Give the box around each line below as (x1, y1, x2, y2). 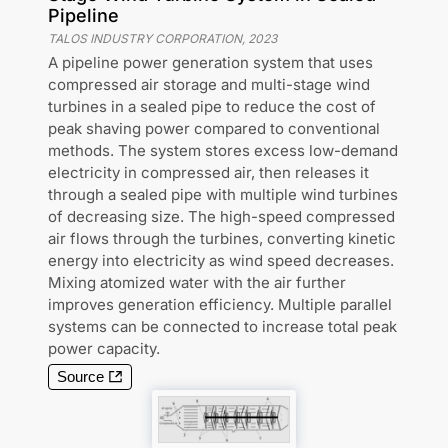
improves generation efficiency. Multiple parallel (48, 295, 392, 315)
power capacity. (48, 339, 160, 359)
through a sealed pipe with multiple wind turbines (48, 185, 398, 205)
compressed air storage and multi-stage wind (48, 75, 370, 95)
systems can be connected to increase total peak (48, 317, 397, 337)
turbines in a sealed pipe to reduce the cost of (48, 97, 376, 117)
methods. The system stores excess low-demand (48, 141, 398, 161)
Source (57, 369, 104, 386)
